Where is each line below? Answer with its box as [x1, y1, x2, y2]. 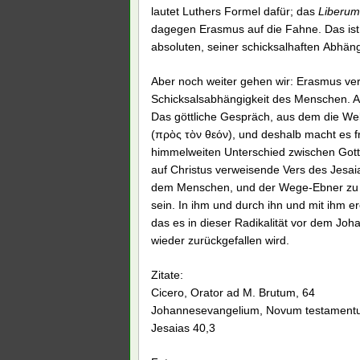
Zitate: [151, 268, 183, 281]
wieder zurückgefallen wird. [151, 233, 289, 247]
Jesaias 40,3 [151, 321, 215, 334]
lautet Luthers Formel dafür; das [151, 4, 318, 18]
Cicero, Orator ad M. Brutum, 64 [151, 285, 315, 299]
